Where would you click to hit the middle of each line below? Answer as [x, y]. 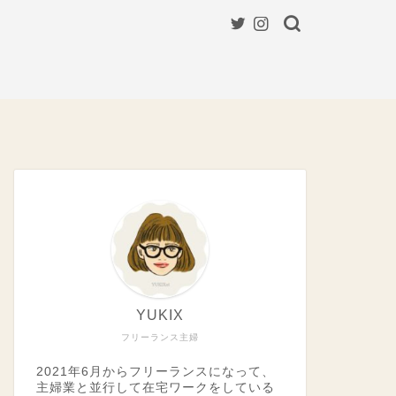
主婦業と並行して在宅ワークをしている [155, 388]
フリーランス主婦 [160, 337]
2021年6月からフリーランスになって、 [155, 372]
